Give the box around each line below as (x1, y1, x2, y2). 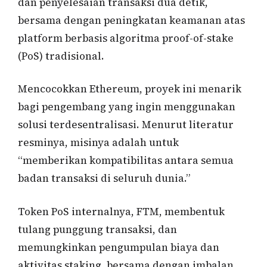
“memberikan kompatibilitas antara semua (18, 153, 234, 168)
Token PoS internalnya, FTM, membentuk (18, 204, 225, 219)
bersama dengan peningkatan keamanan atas (18, 13, 245, 27)
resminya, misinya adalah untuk (18, 135, 179, 150)
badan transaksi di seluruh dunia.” (18, 171, 190, 186)
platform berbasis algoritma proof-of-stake (18, 30, 234, 45)
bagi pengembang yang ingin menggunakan (18, 100, 235, 114)
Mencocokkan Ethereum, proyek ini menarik (18, 82, 241, 97)
